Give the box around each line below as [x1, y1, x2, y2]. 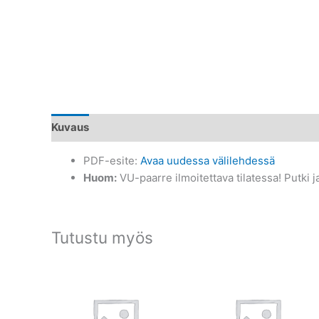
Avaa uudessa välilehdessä [140, 153, 275, 167]
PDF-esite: [83, 153, 140, 167]
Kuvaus [51, 120, 89, 134]
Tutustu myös [51, 227, 153, 247]
